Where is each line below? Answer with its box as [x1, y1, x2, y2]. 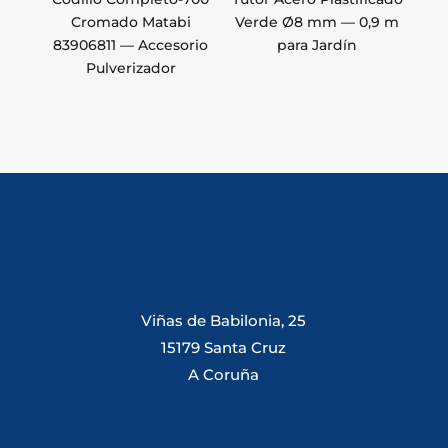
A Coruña [188, 365, 260, 385]
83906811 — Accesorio [53, 36, 209, 55]
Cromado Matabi [70, 13, 191, 32]
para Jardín [277, 36, 358, 55]
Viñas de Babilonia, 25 [141, 311, 307, 331]
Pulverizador [85, 59, 176, 78]
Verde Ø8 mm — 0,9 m [235, 13, 400, 32]
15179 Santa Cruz [161, 338, 287, 358]
